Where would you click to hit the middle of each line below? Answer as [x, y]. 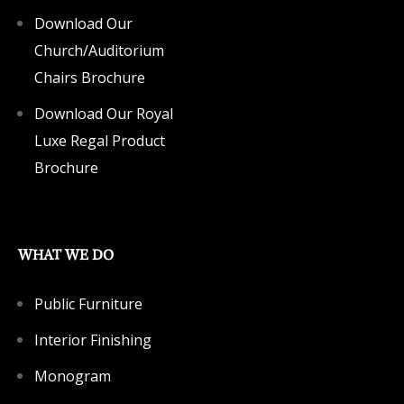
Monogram [73, 376]
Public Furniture [88, 304]
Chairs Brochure [90, 78]
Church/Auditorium [99, 51]
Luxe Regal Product [100, 141]
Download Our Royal [104, 114]
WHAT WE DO [66, 255]
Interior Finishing [93, 340]
